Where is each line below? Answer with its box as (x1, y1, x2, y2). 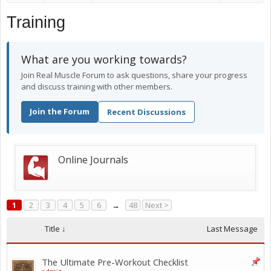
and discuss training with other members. (21, 81, 172, 92)
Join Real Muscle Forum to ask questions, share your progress (21, 70, 247, 80)
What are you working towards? (21, 52, 187, 67)
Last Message (207, 223, 258, 234)
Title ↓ (45, 223, 66, 234)
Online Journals (58, 153, 128, 166)
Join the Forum (30, 106, 90, 117)
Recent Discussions (107, 106, 186, 117)
